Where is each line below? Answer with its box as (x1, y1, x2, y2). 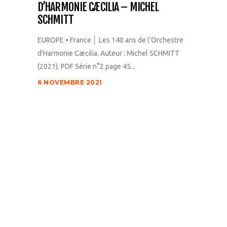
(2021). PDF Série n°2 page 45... (37, 62, 135, 71)
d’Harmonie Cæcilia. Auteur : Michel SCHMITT (37, 49, 179, 58)
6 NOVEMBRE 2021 (37, 79, 102, 87)
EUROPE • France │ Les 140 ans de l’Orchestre (37, 36, 183, 45)
